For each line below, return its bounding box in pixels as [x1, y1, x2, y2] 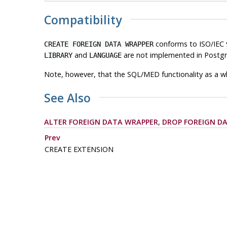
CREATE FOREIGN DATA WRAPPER [44, 40, 154, 48]
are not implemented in [121, 50, 204, 60]
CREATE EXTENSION [44, 144, 116, 155]
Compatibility [44, 11, 122, 28]
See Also [44, 89, 91, 106]
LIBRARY [44, 51, 72, 59]
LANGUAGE [89, 51, 122, 59]
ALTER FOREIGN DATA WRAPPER [44, 117, 158, 127]
